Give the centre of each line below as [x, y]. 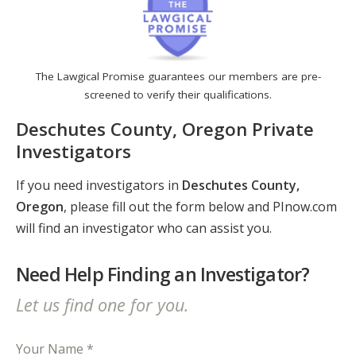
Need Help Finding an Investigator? [163, 275]
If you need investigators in [99, 186]
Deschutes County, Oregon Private [165, 129]
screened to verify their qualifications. [178, 95]
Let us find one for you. [102, 304]
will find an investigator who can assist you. [144, 228]
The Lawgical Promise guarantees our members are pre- [178, 77]
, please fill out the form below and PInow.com [200, 207]
